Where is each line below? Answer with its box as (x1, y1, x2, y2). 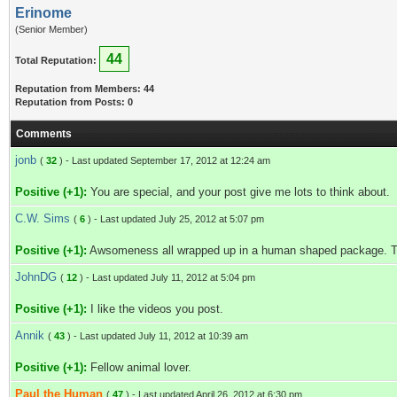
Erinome (15, 5, 72, 20)
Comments (16, 128, 72, 140)
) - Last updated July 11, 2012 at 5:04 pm (77, 272, 255, 283)
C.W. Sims (15, 212, 70, 225)
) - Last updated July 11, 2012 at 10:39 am (65, 331, 248, 341)
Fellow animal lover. (87, 361, 191, 374)
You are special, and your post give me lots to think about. (87, 185, 390, 198)
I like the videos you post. (87, 302, 223, 315)
